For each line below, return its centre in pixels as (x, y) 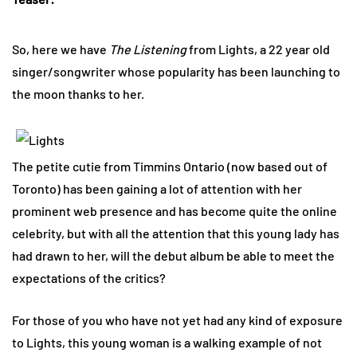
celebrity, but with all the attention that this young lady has (176, 233)
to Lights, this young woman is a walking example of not (167, 342)
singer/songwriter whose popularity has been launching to (176, 71)
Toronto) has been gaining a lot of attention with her (157, 188)
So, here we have (61, 49)
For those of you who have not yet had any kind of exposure (177, 320)
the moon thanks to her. (78, 93)
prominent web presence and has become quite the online (175, 210)
